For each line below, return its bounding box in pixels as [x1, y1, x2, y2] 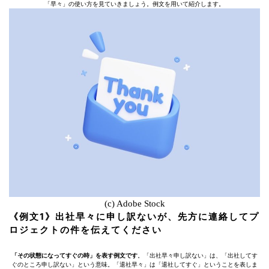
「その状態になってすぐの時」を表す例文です [11, 252, 138, 259]
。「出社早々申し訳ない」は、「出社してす [138, 252, 258, 259]
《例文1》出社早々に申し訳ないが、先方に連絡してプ [9, 210, 259, 222]
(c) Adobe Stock [104, 198, 165, 208]
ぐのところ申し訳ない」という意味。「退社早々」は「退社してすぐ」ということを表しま [11, 261, 258, 268]
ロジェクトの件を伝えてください [9, 223, 162, 235]
